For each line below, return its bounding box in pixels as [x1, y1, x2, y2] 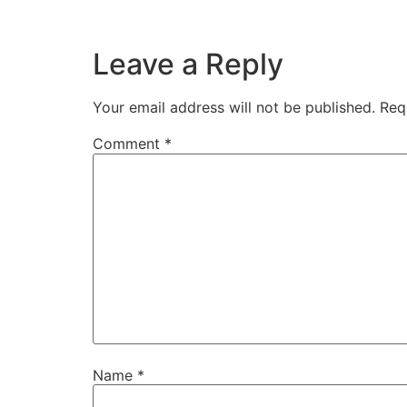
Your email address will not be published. [93, 98, 375, 117]
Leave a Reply [93, 46, 283, 83]
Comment [93, 134, 164, 154]
